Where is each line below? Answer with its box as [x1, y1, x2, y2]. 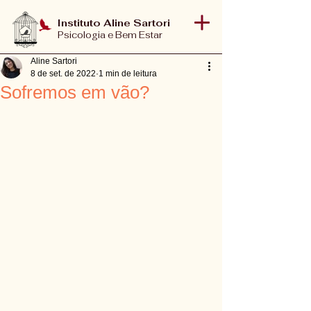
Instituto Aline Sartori [58, 17, 170, 29]
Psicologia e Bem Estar [58, 29, 162, 41]
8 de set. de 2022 [31, 69, 96, 78]
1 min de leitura [99, 69, 157, 78]
